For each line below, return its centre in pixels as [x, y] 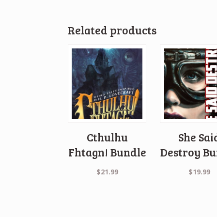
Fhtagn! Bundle [107, 152]
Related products [112, 30]
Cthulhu [107, 137]
